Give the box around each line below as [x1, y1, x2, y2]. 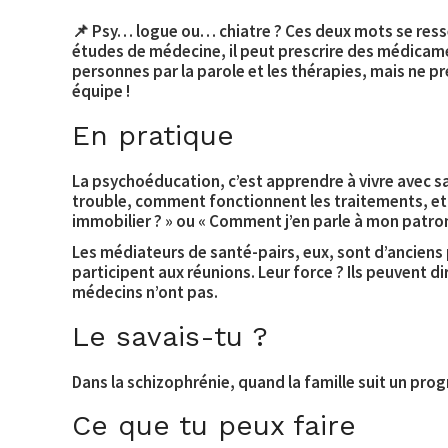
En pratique [72, 118, 234, 152]
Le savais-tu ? [72, 319, 268, 353]
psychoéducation [92, 169, 220, 192]
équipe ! [72, 80, 130, 103]
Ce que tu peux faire [72, 409, 356, 443]
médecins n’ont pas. [72, 281, 218, 303]
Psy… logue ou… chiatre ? [92, 20, 282, 43]
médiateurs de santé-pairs [100, 241, 295, 263]
